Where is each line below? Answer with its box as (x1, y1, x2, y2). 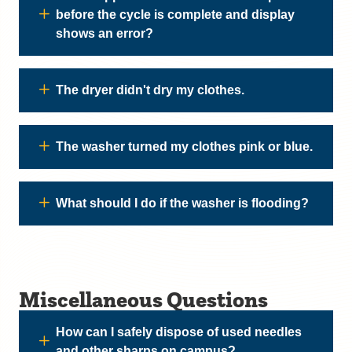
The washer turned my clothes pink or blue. (56, 140, 313, 153)
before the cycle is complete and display (56, 8, 295, 21)
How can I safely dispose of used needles (56, 325, 302, 339)
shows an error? (56, 27, 153, 40)
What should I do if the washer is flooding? (56, 196, 309, 210)
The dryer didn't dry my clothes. (56, 83, 244, 97)
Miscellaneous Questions (19, 285, 268, 313)
